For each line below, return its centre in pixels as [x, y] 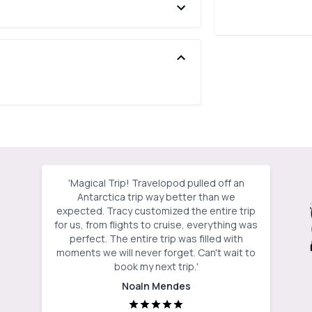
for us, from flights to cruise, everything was [156, 225]
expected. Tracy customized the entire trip [156, 211]
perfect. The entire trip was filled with [156, 239]
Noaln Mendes [156, 286]
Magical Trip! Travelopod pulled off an [157, 183]
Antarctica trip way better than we [156, 197]
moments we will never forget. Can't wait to [156, 252]
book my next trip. [155, 266]
